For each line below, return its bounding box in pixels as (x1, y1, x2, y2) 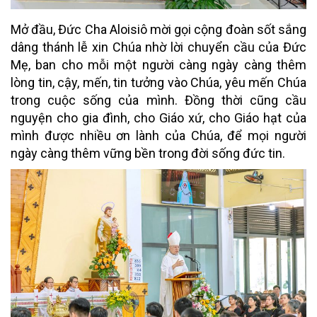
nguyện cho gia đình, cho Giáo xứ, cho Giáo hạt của (11, 110, 306, 125)
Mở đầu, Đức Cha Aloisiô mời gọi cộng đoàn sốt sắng (11, 21, 306, 37)
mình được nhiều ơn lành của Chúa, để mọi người (11, 127, 306, 143)
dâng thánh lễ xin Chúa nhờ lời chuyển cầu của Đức (11, 39, 306, 54)
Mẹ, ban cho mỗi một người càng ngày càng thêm (11, 57, 306, 72)
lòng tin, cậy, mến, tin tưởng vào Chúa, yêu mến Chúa (11, 74, 306, 90)
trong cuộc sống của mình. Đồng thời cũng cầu (11, 92, 306, 108)
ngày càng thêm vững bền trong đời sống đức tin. (11, 145, 285, 161)
